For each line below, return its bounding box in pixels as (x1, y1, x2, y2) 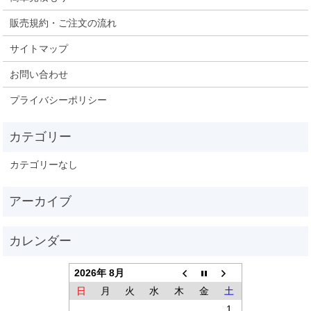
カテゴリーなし (10, 159, 78, 170)
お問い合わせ (10, 69, 69, 80)
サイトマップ (10, 43, 69, 54)
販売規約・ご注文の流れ (10, 17, 117, 28)
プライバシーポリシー (10, 94, 108, 106)
